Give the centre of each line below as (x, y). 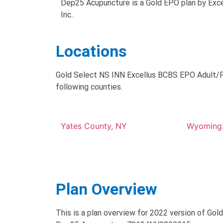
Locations (91, 51)
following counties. (89, 87)
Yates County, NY (94, 126)
